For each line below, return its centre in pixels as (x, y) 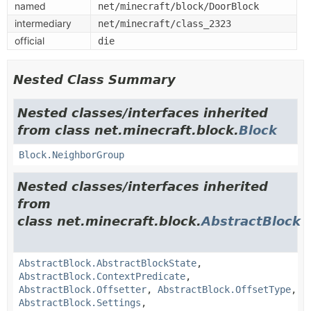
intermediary (43, 23)
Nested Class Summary (94, 79)
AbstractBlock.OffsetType (224, 289)
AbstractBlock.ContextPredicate (102, 276)
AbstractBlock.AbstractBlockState (108, 263)
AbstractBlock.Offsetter (83, 289)
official (30, 40)
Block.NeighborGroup (72, 154)
